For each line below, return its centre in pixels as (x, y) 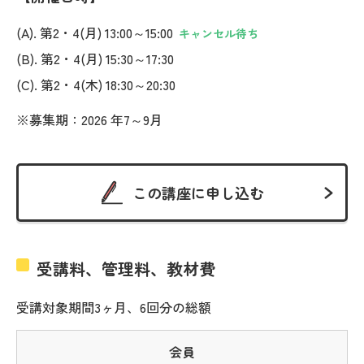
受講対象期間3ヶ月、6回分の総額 (114, 307)
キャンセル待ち (219, 33)
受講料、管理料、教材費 (126, 268)
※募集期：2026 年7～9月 (89, 119)
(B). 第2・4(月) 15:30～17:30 (95, 58)
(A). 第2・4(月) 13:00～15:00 (95, 32)
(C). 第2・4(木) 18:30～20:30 (96, 84)
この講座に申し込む (198, 192)
